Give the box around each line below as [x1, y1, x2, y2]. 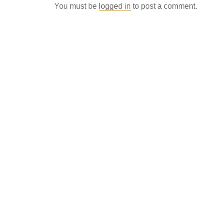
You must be [54, 2, 99, 10]
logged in [99, 2, 131, 10]
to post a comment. [131, 2, 197, 10]
